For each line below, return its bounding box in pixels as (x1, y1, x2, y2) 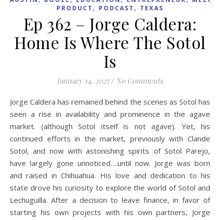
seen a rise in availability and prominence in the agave (10, 109, 210, 119)
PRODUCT (56, 3, 93, 12)
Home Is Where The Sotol (14, 31, 206, 53)
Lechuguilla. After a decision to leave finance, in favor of (10, 194, 210, 205)
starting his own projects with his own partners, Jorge (10, 207, 210, 217)
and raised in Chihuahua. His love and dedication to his (10, 170, 210, 180)
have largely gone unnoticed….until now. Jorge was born (10, 158, 210, 168)
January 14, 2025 (57, 75, 109, 85)
